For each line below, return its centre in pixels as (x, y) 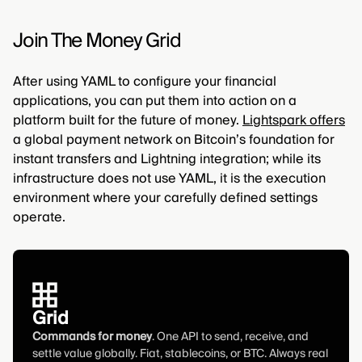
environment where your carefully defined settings (165, 198)
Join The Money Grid (97, 41)
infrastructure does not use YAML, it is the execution (169, 179)
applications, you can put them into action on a (155, 101)
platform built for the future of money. (128, 121)
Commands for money (92, 337)
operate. (39, 218)
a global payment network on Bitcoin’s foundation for (174, 140)
